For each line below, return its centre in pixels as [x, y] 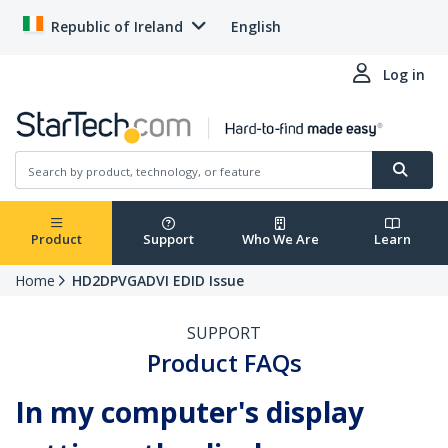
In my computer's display [189, 412]
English [256, 26]
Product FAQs [224, 363]
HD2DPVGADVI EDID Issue [158, 281]
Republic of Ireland [117, 26]
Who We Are [280, 239]
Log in [404, 74]
